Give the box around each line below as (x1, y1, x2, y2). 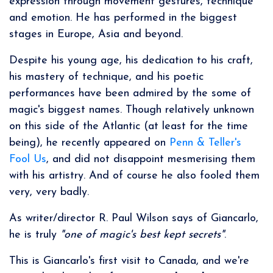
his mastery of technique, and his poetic (9, 71, 204, 83)
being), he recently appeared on (9, 137, 169, 149)
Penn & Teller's (169, 137, 241, 149)
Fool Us (9, 154, 46, 166)
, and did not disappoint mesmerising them (46, 154, 255, 166)
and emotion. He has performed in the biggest (9, 12, 237, 24)
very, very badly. (9, 186, 89, 199)
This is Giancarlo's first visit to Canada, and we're (9, 255, 249, 268)
